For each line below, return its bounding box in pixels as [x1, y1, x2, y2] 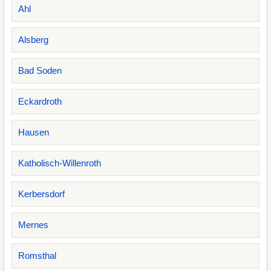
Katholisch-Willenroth [18, 158, 101, 168]
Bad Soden [18, 65, 62, 76]
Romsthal [18, 250, 56, 261]
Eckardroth [18, 96, 62, 106]
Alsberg [18, 34, 48, 45]
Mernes [18, 220, 48, 230]
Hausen [18, 127, 49, 137]
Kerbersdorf [18, 189, 65, 199]
